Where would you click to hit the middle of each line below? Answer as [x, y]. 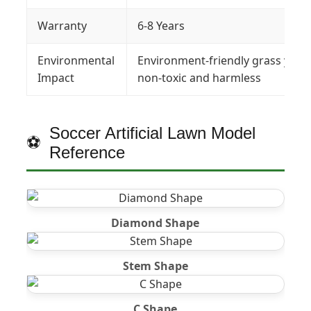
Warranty [62, 26]
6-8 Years [161, 26]
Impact [56, 78]
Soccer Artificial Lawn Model [152, 133]
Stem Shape [155, 266]
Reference [87, 153]
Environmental [76, 61]
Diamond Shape [155, 223]
